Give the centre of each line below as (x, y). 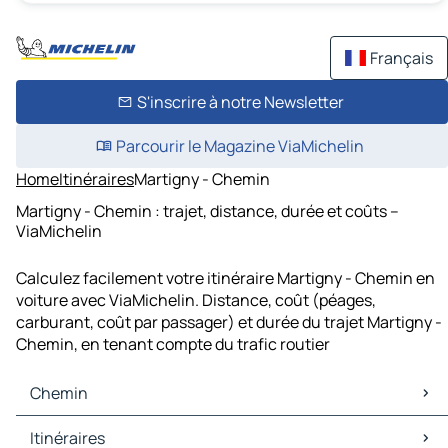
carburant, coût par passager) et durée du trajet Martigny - (229, 322)
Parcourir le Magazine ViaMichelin (240, 146)
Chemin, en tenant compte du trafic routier (173, 344)
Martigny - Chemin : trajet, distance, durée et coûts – (207, 210)
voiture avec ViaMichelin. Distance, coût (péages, (196, 300)
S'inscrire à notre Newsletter (240, 102)
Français (401, 58)
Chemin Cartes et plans (105, 427)
